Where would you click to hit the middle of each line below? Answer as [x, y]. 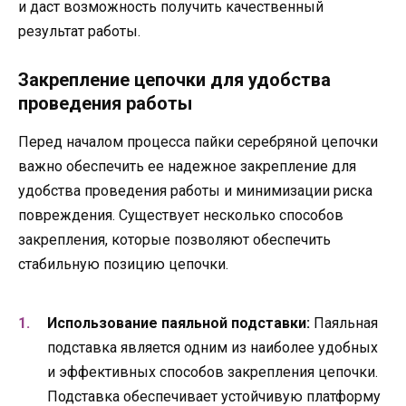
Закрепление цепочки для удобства [174, 79]
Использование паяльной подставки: [179, 324]
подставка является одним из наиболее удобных [213, 348]
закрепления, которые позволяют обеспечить [174, 239]
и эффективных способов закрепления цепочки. [213, 372]
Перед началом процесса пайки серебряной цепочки [198, 141]
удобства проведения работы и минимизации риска [195, 190]
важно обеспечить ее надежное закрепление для [187, 166]
